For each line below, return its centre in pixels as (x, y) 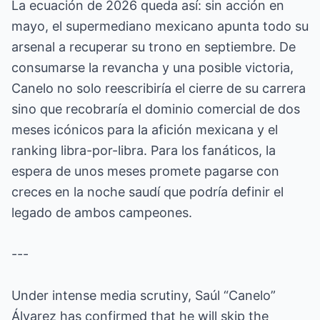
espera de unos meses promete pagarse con (145, 171)
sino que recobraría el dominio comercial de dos (156, 109)
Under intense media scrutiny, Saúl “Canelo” (144, 295)
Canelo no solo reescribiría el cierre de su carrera (159, 88)
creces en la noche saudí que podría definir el (147, 192)
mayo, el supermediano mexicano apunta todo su (160, 26)
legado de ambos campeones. (102, 212)
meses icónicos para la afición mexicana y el (145, 130)
